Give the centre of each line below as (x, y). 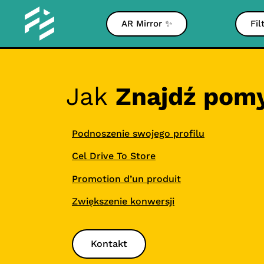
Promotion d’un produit (126, 179)
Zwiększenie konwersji (123, 202)
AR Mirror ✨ (146, 23)
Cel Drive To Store (114, 156)
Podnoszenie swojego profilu (138, 133)
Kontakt (109, 243)
